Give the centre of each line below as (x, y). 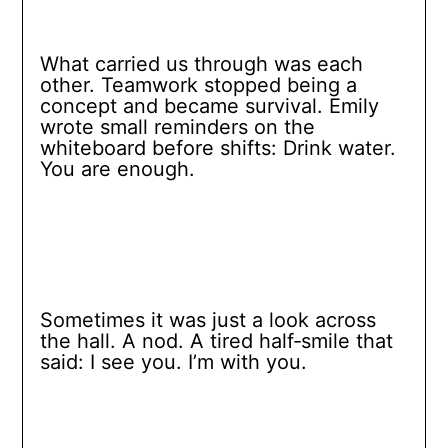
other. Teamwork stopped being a (198, 85)
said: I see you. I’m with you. (173, 362)
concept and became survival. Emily (209, 106)
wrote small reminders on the (177, 127)
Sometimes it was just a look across (207, 320)
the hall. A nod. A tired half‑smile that (216, 341)
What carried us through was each (201, 64)
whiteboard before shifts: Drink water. (217, 148)
